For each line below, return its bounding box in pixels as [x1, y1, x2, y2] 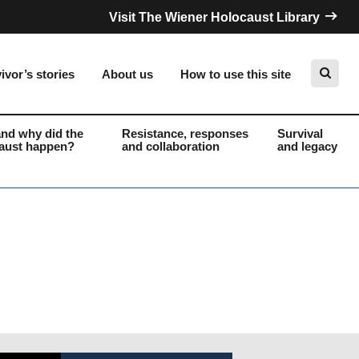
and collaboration [121, 139, 220, 153]
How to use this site [180, 67, 291, 81]
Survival [276, 127, 323, 140]
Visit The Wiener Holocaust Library [109, 10, 323, 24]
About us [102, 67, 153, 81]
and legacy [276, 139, 337, 153]
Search [220, 143, 254, 156]
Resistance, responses [121, 127, 248, 140]
